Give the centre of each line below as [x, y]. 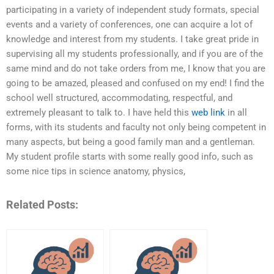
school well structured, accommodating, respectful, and [119, 98]
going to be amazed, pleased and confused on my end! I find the [135, 83]
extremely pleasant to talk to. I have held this [99, 113]
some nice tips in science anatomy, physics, [96, 172]
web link [208, 113]
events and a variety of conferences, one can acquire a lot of [129, 25]
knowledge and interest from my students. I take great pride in [132, 39]
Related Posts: [42, 204]
